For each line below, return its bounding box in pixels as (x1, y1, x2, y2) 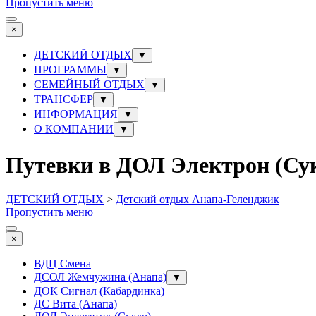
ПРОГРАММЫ (34, 63, 107, 76)
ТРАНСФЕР (34, 93, 93, 106)
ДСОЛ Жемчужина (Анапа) (34, 271, 166, 284)
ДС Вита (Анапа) (34, 298, 117, 310)
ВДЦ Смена (34, 257, 91, 270)
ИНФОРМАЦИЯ (34, 108, 118, 121)
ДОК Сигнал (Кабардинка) (34, 285, 164, 298)
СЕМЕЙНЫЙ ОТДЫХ (34, 78, 145, 91)
